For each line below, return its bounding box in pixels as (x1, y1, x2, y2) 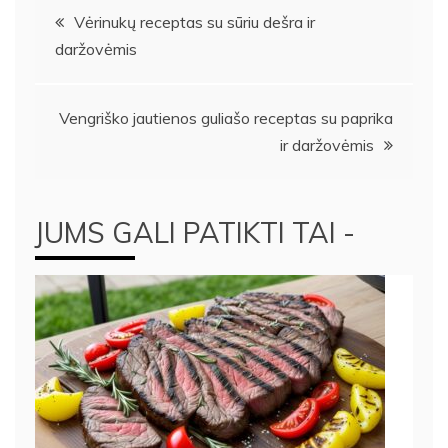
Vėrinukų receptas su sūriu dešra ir (74, 12, 315, 33)
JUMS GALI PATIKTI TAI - (35, 215, 355, 251)
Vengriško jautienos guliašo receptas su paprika (59, 108, 393, 129)
